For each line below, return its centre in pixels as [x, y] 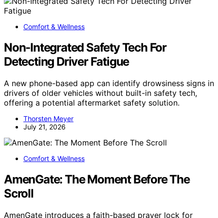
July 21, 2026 [45, 127]
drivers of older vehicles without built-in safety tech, [100, 93]
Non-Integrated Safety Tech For [85, 48]
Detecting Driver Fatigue [67, 62]
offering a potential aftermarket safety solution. [92, 103]
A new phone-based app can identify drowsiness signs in [109, 83]
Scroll [19, 193]
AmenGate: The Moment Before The [97, 179]
